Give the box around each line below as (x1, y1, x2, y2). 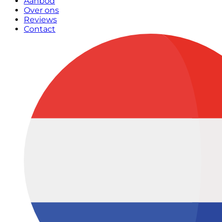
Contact (24, 24, 55, 34)
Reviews (24, 15, 57, 24)
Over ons (24, 5, 59, 15)
